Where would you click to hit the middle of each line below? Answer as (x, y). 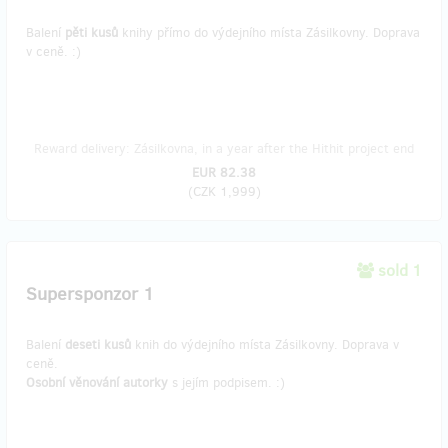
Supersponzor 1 (90, 294)
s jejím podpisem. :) (226, 382)
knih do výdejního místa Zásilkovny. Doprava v (265, 344)
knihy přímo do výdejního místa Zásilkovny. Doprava (269, 32)
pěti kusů (91, 32)
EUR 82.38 (224, 172)
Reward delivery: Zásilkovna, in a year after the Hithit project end (224, 148)
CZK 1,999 (224, 191)
